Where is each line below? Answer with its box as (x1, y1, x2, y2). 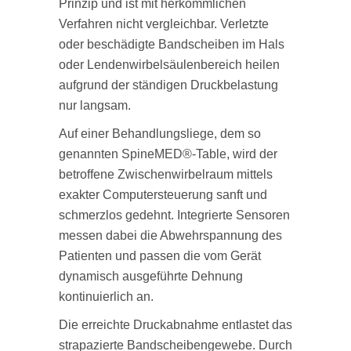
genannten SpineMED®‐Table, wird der (59, 147, 277, 161)
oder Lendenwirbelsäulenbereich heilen (59, 58, 280, 71)
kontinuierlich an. (59, 290, 154, 303)
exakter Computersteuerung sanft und (59, 188, 267, 201)
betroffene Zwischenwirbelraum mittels (59, 168, 273, 181)
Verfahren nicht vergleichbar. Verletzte (59, 17, 269, 31)
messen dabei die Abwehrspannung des (59, 229, 282, 242)
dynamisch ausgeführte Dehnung (59, 270, 243, 283)
